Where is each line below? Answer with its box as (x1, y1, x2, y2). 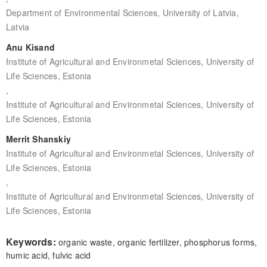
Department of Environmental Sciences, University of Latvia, (5, 6, 239, 18)
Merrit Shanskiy (5, 132, 71, 145)
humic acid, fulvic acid (5, 249, 91, 261)
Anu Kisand (5, 41, 55, 53)
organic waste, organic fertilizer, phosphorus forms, (58, 235, 257, 248)
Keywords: (5, 234, 58, 249)
